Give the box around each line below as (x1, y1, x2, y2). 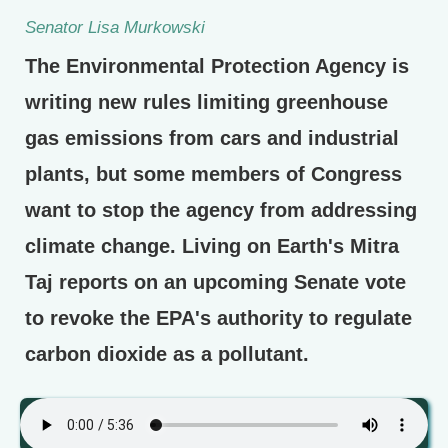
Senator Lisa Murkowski (25, 17, 205, 38)
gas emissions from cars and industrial (25, 127, 399, 150)
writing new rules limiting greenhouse (25, 91, 388, 114)
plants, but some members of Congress (25, 163, 402, 186)
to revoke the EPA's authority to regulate (25, 307, 412, 330)
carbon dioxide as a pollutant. (25, 343, 309, 366)
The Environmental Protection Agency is (25, 55, 409, 78)
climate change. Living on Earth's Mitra (25, 235, 399, 258)
